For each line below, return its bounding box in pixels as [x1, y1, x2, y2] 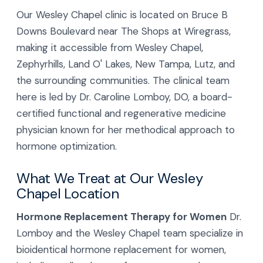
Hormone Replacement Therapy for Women [16, 210, 227, 223]
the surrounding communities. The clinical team [16, 73, 230, 87]
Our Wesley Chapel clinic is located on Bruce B [16, 8, 228, 21]
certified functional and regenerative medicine [16, 106, 226, 120]
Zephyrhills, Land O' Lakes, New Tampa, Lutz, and [16, 57, 235, 70]
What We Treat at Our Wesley [16, 168, 203, 187]
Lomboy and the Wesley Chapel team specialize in [16, 226, 243, 240]
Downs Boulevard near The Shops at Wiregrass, [16, 24, 231, 38]
